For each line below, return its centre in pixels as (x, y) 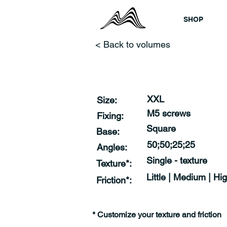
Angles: (112, 147)
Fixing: (110, 116)
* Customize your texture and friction (157, 215)
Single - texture (177, 160)
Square (161, 128)
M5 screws (169, 113)
